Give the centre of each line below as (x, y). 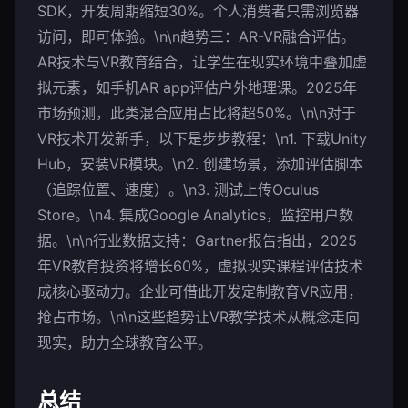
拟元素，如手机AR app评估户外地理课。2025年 (197, 87)
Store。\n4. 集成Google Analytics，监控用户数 (195, 215)
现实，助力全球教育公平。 (125, 342)
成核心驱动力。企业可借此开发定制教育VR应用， (200, 291)
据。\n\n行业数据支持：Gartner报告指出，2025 (197, 240)
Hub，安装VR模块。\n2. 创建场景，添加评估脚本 (200, 164)
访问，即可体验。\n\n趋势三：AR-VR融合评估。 (196, 36)
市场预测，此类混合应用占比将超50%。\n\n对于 (197, 113)
